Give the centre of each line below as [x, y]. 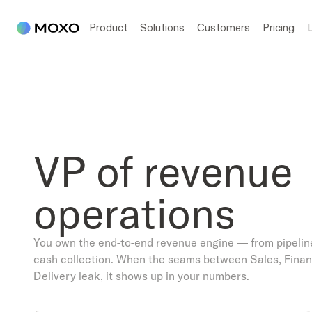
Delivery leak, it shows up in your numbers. [141, 275]
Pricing [279, 28]
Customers [224, 28]
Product [108, 28]
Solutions [162, 28]
